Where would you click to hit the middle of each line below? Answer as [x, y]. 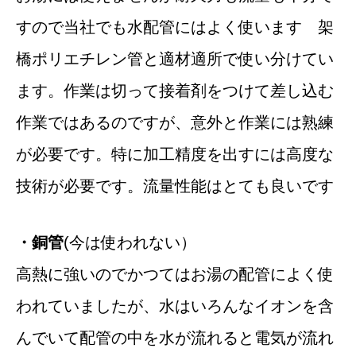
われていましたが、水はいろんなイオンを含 [175, 306]
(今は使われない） [130, 242]
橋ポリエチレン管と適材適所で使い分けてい [175, 59]
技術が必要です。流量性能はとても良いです [175, 186]
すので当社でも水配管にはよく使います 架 [175, 27]
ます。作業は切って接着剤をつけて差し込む [175, 91]
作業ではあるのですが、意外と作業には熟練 [175, 123]
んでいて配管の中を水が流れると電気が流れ [175, 337]
